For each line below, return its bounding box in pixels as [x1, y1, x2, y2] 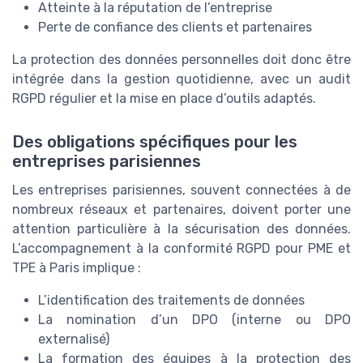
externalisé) [38, 331, 109, 348]
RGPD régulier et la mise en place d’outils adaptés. [12, 91, 316, 107]
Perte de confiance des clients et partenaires [38, 19, 312, 36]
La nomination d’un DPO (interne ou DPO [38, 312, 351, 328]
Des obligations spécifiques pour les [12, 132, 297, 152]
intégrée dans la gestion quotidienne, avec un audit [12, 71, 351, 88]
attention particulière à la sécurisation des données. [12, 221, 351, 237]
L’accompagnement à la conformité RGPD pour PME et [12, 241, 351, 257]
